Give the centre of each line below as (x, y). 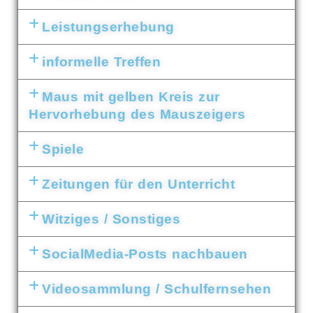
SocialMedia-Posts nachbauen (145, 254)
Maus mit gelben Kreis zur (131, 97)
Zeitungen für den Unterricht (139, 184)
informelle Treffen (102, 62)
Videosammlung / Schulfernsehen (157, 289)
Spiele (63, 149)
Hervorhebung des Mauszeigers (137, 114)
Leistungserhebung (108, 27)
